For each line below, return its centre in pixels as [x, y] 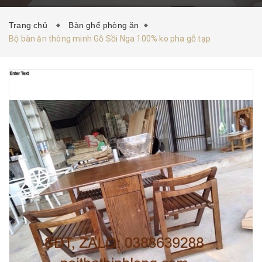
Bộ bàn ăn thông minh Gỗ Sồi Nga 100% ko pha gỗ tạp [110, 39]
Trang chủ [31, 25]
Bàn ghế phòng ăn [104, 25]
